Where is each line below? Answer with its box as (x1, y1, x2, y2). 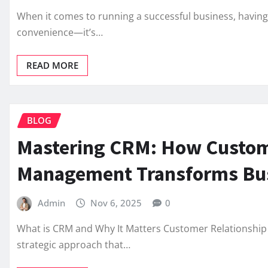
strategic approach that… (17, 238, 130, 252)
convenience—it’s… (17, 26, 103, 39)
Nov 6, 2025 (90, 196, 142, 209)
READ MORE (26, 59, 78, 72)
